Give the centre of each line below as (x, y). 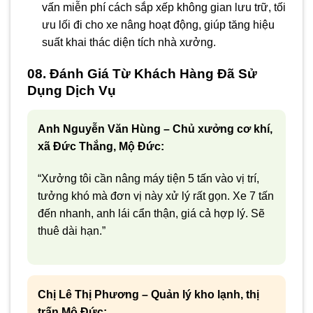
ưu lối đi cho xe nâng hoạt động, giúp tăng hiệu (158, 25)
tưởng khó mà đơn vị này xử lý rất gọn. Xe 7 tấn (156, 196)
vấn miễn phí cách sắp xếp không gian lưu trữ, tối (163, 8)
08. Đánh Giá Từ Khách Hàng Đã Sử (142, 74)
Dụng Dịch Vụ (72, 90)
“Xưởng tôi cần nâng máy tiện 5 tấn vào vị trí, (148, 178)
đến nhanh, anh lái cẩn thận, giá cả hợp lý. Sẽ (151, 213)
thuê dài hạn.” (72, 231)
